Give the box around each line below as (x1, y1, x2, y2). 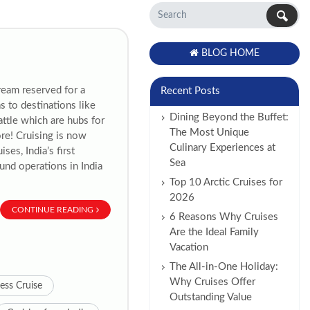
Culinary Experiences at (169, 143, 275, 153)
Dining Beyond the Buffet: (169, 112, 289, 122)
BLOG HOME (201, 48, 259, 58)
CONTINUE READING (11, 206, 93, 214)
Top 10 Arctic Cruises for (169, 177, 282, 188)
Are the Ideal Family (169, 227, 259, 237)
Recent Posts (160, 86, 220, 96)
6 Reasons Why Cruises (169, 212, 278, 222)
